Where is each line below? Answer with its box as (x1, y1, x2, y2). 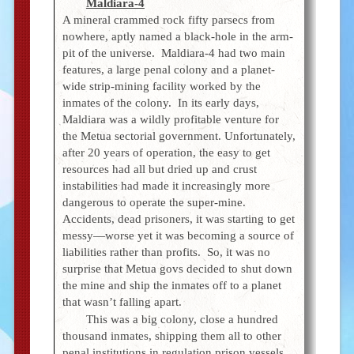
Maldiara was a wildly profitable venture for (62, 113, 279, 126)
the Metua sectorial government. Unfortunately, (62, 130, 296, 143)
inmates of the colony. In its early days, (62, 96, 259, 110)
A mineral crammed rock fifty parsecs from (62, 13, 275, 27)
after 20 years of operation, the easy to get (62, 146, 270, 160)
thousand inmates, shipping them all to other (62, 330, 281, 343)
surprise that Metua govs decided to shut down (62, 262, 292, 276)
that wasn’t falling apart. (62, 296, 182, 309)
